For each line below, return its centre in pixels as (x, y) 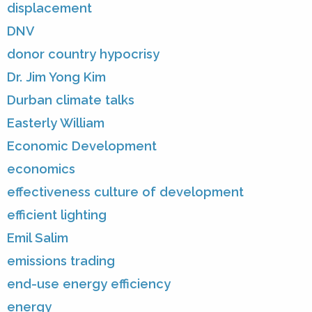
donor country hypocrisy (83, 54)
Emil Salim (38, 238)
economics (41, 169)
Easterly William (56, 123)
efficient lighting (57, 215)
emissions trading (61, 261)
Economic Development (82, 146)
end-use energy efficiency (89, 284)
